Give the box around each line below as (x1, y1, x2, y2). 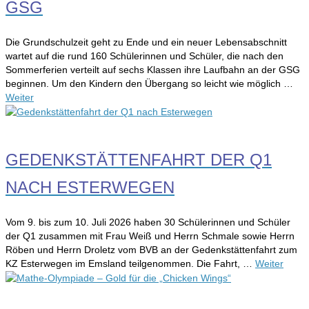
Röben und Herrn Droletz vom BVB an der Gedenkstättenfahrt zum (6, 243, 297, 255)
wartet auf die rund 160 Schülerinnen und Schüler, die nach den (6, 50, 283, 61)
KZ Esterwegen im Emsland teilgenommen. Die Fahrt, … (6, 257, 255, 269)
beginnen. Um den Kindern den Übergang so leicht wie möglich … (6, 77, 293, 89)
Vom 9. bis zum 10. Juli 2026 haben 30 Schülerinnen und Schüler (6, 216, 290, 228)
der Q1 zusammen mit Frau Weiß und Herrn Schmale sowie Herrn (6, 230, 295, 241)
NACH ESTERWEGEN (6, 177, 175, 197)
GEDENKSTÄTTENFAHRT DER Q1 (6, 150, 272, 169)
